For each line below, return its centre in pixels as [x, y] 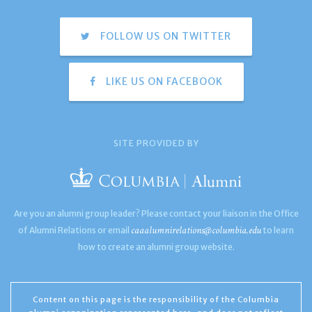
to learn [278, 230]
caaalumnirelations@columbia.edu [196, 230]
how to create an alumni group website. [156, 247]
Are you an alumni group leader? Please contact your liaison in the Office [156, 213]
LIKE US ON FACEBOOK [163, 81]
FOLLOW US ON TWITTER [164, 36]
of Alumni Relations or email [75, 230]
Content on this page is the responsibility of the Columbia [156, 299]
